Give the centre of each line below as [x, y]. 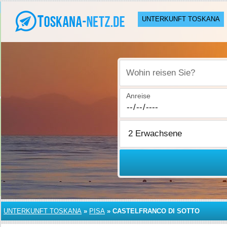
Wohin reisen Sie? [156, 78]
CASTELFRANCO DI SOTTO [156, 211]
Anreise [139, 96]
